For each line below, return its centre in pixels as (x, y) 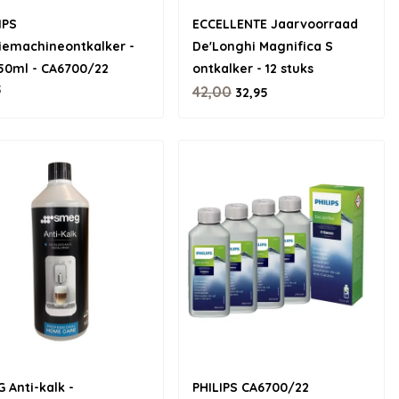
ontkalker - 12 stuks (253, 69)
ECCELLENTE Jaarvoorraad (275, 24)
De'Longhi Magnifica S (263, 46)
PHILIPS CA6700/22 (251, 387)
